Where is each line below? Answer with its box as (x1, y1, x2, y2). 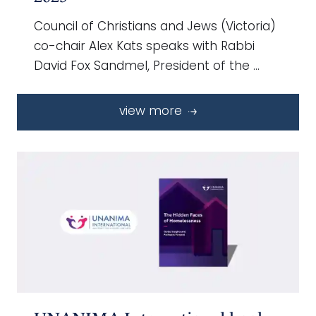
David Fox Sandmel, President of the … (34, 60, 260, 73)
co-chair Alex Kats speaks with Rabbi (34, 40, 255, 53)
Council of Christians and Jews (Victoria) (34, 20, 276, 33)
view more (119, 105, 186, 118)
